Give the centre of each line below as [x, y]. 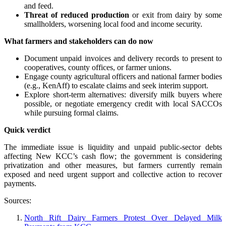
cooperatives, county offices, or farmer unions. [98, 67]
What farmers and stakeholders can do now [79, 41]
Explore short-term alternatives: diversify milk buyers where [123, 94]
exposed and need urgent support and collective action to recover [113, 174]
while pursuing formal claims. [71, 112]
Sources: [18, 200]
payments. [20, 183]
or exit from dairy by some [176, 15]
